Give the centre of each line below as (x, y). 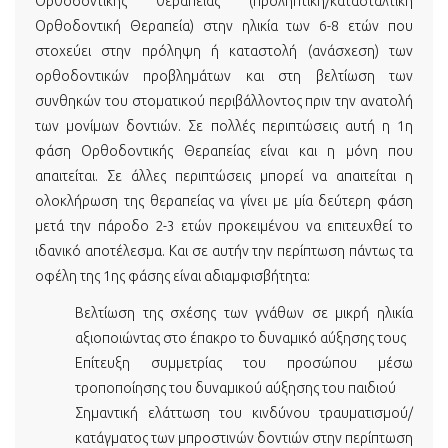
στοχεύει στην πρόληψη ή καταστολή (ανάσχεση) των (224, 50)
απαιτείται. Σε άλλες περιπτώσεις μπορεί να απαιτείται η (224, 175)
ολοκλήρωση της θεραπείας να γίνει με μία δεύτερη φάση (224, 200)
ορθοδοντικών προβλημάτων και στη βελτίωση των (224, 75)
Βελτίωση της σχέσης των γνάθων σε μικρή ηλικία (244, 313)
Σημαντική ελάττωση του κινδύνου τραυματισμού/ (244, 413)
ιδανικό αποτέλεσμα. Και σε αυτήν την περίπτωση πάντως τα (224, 250)
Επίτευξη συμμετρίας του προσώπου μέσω (244, 363)
